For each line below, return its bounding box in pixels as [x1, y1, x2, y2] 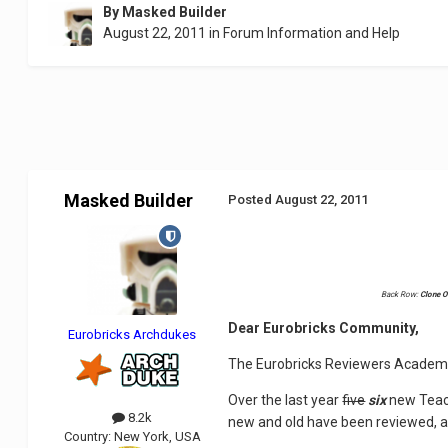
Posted [228, 192, 276, 208]
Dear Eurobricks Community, [228, 319, 420, 336]
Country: [63, 428, 114, 444]
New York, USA [113, 428, 201, 444]
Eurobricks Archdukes [68, 327, 197, 343]
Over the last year [228, 391, 343, 408]
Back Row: [380, 289, 418, 299]
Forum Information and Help [223, 25, 401, 42]
